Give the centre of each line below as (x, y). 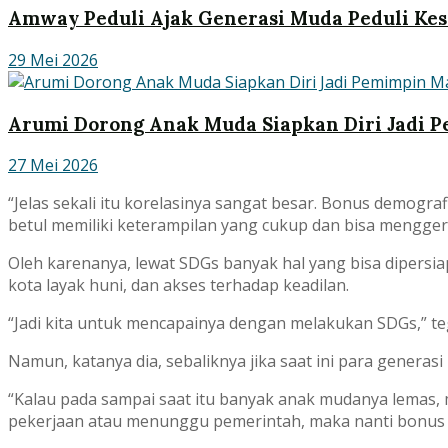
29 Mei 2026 (53, 59)
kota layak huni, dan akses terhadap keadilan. (178, 285)
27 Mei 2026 (53, 165)
